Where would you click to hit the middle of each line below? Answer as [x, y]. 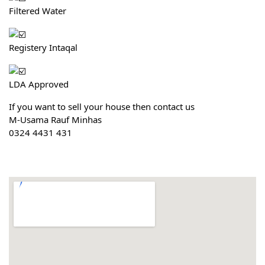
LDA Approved [39, 84]
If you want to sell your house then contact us [102, 106]
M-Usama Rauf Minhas [55, 119]
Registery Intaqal [43, 47]
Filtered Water [38, 10]
